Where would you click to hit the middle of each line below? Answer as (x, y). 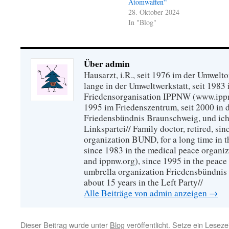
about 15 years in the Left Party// (143, 182)
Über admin (107, 64)
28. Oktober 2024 (154, 12)
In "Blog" (143, 22)
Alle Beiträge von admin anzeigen (146, 193)
